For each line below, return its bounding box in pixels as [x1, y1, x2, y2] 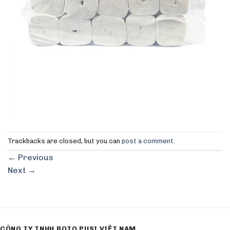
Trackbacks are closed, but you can [8, 137, 122, 145]
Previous [16, 152, 53, 163]
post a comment [122, 137, 174, 145]
